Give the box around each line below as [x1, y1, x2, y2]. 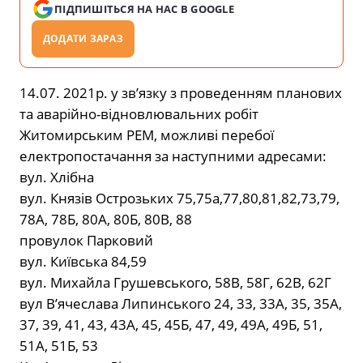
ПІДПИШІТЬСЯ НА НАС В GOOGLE [54, 2, 235, 17]
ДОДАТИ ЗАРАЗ [43, 32, 123, 46]
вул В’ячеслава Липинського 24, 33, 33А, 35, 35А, [19, 294, 342, 314]
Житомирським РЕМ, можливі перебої [19, 126, 274, 145]
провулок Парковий [19, 231, 153, 250]
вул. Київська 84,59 [19, 252, 147, 271]
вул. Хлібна [19, 168, 94, 187]
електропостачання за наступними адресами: [19, 147, 327, 166]
